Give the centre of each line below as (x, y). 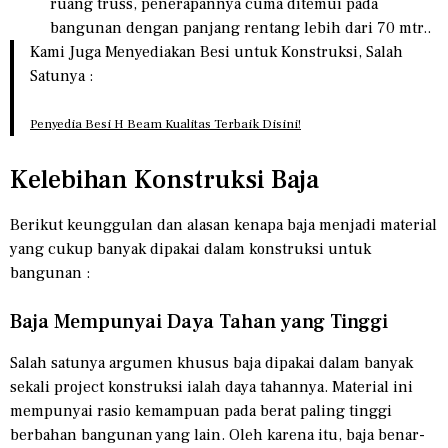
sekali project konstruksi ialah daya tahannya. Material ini (211, 387)
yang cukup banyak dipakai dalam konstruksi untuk (190, 249)
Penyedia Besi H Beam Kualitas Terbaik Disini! (165, 124)
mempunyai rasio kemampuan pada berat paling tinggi (201, 411)
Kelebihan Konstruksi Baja (164, 180)
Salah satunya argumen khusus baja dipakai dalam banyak (211, 363)
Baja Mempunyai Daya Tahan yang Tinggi (199, 322)
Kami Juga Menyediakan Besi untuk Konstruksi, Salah (216, 52)
